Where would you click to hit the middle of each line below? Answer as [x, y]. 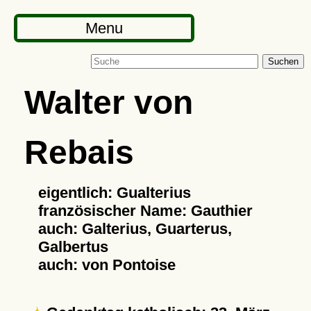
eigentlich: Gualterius [114, 193]
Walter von [108, 102]
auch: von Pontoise [107, 265]
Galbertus [73, 247]
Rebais [79, 152]
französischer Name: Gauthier [145, 211]
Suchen [283, 61]
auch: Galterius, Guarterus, [135, 229]
